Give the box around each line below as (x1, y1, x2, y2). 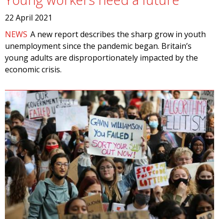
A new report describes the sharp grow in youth (30, 29, 206, 40)
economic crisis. (5, 64, 62, 75)
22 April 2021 (5, 12, 52, 23)
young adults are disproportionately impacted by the (5, 52, 198, 63)
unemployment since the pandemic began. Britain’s (5, 41, 192, 51)
